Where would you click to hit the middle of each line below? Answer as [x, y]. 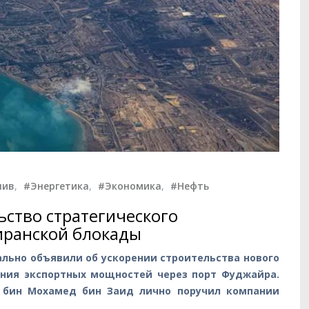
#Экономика [130, 186]
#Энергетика [56, 186]
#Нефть [190, 186]
